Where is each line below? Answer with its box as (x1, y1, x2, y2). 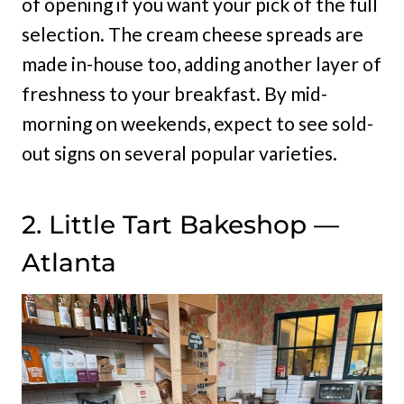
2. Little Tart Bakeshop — (22, 209, 339, 241)
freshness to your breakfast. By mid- (22, 82, 327, 106)
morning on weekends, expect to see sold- (22, 112, 373, 135)
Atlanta (22, 247, 116, 279)
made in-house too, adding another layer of (22, 52, 381, 76)
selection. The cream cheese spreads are (22, 23, 363, 46)
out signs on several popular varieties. (22, 142, 337, 165)
